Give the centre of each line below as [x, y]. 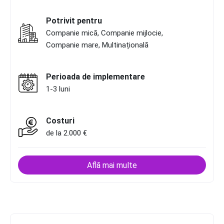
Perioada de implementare [95, 76]
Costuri [60, 120]
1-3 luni [58, 89]
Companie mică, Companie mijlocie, [104, 33]
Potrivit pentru [74, 20]
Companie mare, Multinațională [97, 45]
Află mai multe [112, 165]
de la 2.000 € [66, 133]
